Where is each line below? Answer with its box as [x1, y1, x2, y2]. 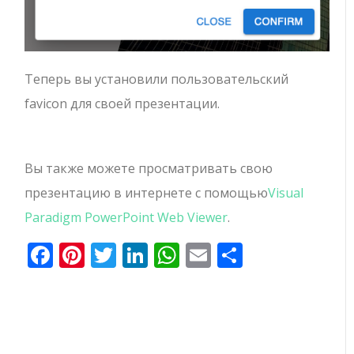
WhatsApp [179, 237, 302, 272]
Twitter [116, 237, 201, 272]
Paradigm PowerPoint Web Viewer [24, 208, 228, 226]
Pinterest [85, 237, 192, 272]
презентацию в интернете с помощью [24, 183, 269, 201]
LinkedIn [148, 237, 250, 272]
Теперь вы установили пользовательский [24, 70, 289, 88]
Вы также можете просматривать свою [24, 159, 273, 177]
